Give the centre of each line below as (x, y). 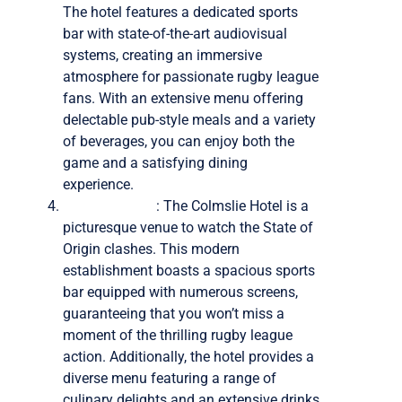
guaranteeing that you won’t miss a (174, 313)
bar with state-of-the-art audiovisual (175, 33)
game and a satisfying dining (155, 162)
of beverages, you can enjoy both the (179, 141)
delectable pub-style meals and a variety (189, 119)
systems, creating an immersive (162, 55)
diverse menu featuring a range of (170, 378)
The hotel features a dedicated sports (180, 12)
